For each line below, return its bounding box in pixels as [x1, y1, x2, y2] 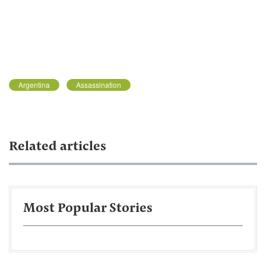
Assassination [76, 79, 121, 90]
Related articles [9, 140, 106, 154]
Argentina [18, 79, 50, 90]
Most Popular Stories [23, 202, 153, 216]
